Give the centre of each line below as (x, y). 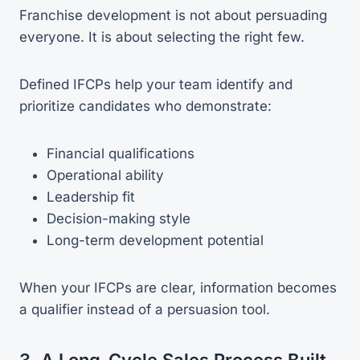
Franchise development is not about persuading (173, 15)
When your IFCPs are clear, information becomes (178, 287)
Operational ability (105, 175)
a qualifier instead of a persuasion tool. (145, 309)
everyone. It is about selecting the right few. (162, 37)
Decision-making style (119, 218)
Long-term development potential (155, 240)
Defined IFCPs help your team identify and (156, 84)
